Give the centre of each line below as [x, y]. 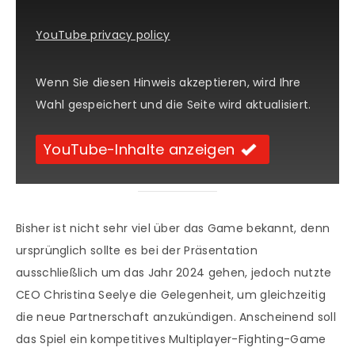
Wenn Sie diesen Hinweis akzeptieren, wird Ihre [168, 83]
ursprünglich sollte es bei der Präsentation [137, 251]
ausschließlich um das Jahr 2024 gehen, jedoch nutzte [174, 273]
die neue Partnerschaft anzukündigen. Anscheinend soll [176, 317]
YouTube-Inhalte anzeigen [139, 150]
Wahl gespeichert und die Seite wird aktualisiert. [174, 105]
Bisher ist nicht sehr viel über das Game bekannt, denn [173, 229]
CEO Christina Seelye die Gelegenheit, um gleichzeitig [171, 295]
